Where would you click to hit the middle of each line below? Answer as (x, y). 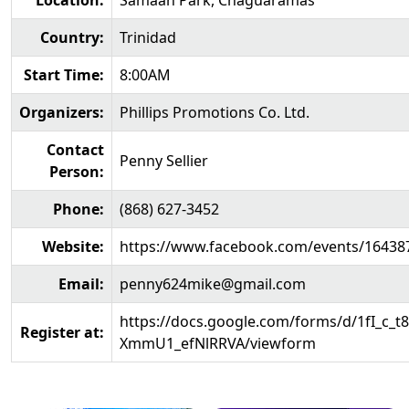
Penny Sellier (164, 161)
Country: (72, 37)
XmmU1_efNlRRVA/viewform (218, 343)
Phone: (79, 209)
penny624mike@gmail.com (213, 284)
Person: (77, 172)
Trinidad (148, 37)
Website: (73, 246)
